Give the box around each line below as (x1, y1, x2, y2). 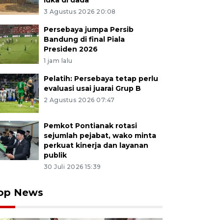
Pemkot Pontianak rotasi (43, 121, 137, 130)
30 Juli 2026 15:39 (43, 163, 101, 170)
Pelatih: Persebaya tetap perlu (43, 74, 158, 83)
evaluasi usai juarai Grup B (43, 84, 141, 93)
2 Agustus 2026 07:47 (43, 96, 115, 104)
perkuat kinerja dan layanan (43, 141, 148, 150)
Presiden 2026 (43, 45, 98, 54)
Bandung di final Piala (43, 35, 125, 44)
